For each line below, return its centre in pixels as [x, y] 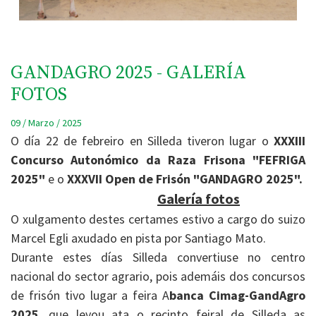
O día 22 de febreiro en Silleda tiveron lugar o [140, 140]
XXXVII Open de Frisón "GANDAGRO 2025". [185, 178]
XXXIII [287, 140]
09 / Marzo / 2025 [46, 122]
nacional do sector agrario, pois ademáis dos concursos [158, 276]
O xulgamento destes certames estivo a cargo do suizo [158, 219]
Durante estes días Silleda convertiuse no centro [158, 257]
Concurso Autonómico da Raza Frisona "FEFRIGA [158, 159]
